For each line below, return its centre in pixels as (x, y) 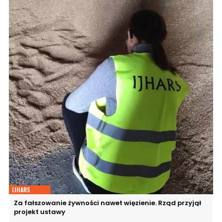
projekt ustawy (40, 212)
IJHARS (21, 189)
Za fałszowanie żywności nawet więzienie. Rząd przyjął (108, 203)
